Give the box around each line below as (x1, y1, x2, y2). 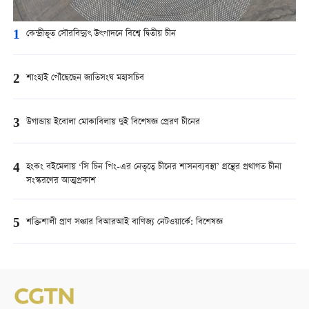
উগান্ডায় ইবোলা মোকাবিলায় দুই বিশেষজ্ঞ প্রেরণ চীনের (26, 115, 200, 130)
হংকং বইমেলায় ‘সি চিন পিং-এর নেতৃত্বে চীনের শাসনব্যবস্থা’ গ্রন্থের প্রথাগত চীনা (26, 159, 281, 175)
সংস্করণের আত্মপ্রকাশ (26, 173, 96, 188)
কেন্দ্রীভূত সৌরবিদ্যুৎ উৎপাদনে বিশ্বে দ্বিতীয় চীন (26, 27, 176, 42)
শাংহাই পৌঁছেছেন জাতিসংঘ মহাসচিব (26, 71, 144, 86)
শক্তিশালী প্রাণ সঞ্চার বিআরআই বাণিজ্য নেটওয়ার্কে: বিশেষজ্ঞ (26, 215, 223, 230)
